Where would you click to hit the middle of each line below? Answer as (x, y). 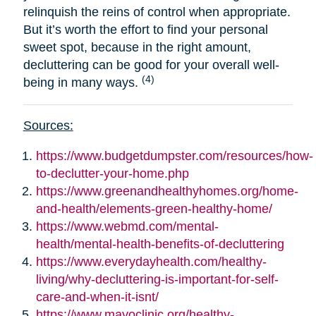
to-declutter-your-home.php (112, 174)
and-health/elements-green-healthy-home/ (154, 209)
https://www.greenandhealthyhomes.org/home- (167, 192)
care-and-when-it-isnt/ (97, 297)
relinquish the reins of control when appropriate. (157, 12)
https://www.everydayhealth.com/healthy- (151, 262)
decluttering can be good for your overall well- (151, 65)
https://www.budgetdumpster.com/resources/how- (174, 156)
